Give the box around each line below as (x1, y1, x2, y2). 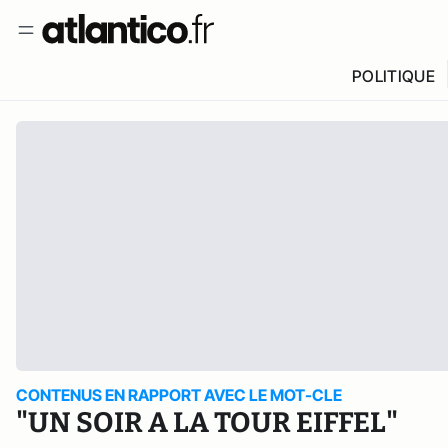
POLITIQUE (351, 66, 435, 86)
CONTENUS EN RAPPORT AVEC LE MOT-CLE (16, 385, 342, 405)
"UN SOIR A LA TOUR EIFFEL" (16, 406, 398, 439)
